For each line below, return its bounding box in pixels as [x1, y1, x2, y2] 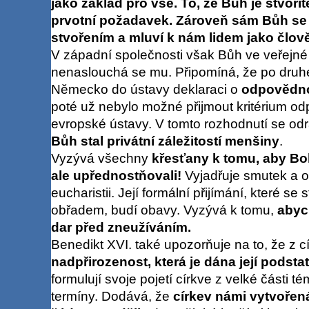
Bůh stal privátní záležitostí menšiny [50, 133, 279, 148]
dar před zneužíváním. [50, 219, 191, 235]
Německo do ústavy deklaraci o [50, 81, 241, 97]
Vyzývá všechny [50, 150, 152, 166]
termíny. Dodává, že [50, 288, 173, 303]
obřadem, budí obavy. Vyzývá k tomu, [50, 202, 277, 217]
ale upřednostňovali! [50, 168, 181, 183]
